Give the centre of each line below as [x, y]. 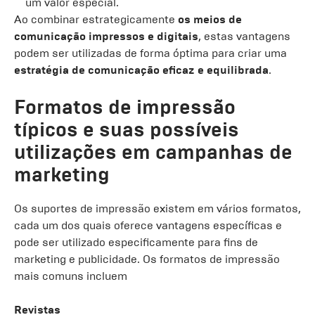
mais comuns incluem [71, 276]
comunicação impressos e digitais [106, 36]
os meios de [210, 19]
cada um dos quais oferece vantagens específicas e [148, 225]
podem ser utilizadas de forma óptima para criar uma [150, 53]
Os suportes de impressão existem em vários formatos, [157, 208]
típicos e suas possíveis [127, 130]
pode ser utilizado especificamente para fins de [136, 242]
